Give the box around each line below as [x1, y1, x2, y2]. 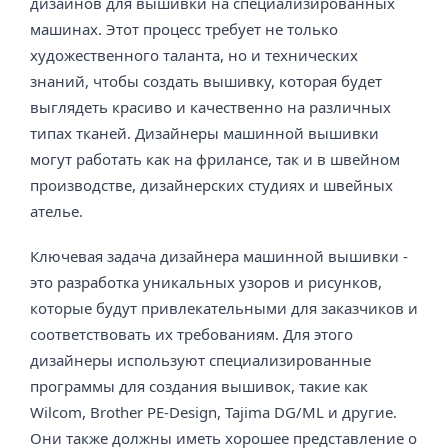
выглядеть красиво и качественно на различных [30, 97, 391, 117]
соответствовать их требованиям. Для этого [30, 323, 353, 344]
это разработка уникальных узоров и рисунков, [30, 271, 382, 292]
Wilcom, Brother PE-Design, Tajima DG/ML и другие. [30, 401, 397, 422]
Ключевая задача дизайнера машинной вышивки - [30, 245, 408, 266]
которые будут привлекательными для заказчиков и [30, 297, 418, 318]
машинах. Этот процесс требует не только [30, 19, 338, 39]
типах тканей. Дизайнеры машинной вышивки [30, 123, 379, 143]
